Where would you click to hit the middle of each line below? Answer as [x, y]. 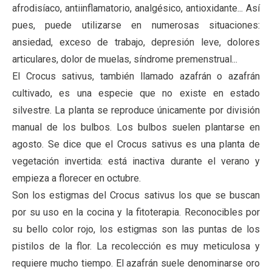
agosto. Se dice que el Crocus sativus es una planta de [136, 144]
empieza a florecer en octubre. [76, 178]
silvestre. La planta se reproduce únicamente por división [136, 110]
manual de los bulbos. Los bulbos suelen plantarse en [136, 127]
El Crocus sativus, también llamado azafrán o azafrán [136, 76]
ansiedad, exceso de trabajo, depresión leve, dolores [136, 42]
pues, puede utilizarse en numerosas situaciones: [136, 25]
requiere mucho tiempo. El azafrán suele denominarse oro [136, 263]
